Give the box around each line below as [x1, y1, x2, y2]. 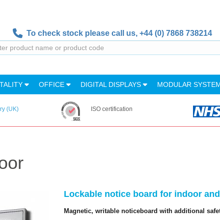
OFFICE [39, 81, 66, 88]
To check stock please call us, [22, 29, 139, 37]
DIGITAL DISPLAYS [81, 81, 143, 88]
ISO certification [90, 106, 133, 112]
